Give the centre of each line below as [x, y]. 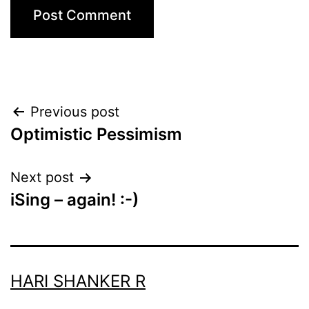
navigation [70, 147]
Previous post [75, 112]
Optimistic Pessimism [96, 134]
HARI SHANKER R [78, 281]
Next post [42, 178]
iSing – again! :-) [74, 200]
